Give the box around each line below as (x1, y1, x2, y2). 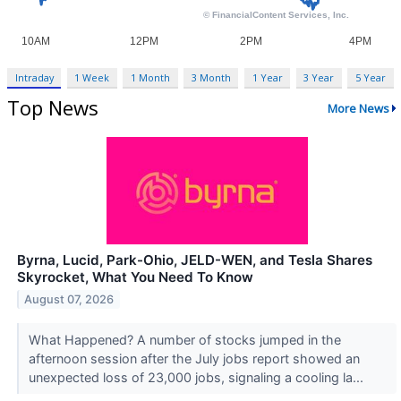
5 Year (354, 71, 386, 85)
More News (327, 99, 389, 116)
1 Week (74, 71, 110, 85)
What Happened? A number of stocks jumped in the (28, 332, 341, 348)
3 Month (191, 71, 231, 85)
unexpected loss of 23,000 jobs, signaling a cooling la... (28, 370, 367, 386)
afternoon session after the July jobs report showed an (28, 351, 360, 367)
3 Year (303, 71, 335, 85)
